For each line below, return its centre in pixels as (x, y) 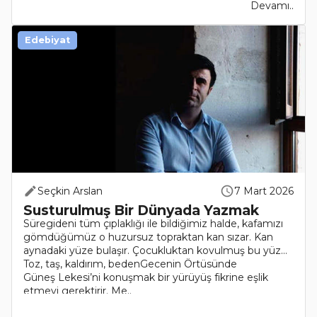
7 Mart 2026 (264, 191)
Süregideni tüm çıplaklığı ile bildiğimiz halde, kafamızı (153, 223)
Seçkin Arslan (70, 191)
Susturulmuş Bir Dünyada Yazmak (141, 210)
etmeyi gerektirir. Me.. (77, 290)
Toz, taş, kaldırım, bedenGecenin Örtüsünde (130, 264)
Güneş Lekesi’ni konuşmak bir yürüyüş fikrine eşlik (146, 277)
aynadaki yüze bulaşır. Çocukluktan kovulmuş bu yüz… (155, 250)
